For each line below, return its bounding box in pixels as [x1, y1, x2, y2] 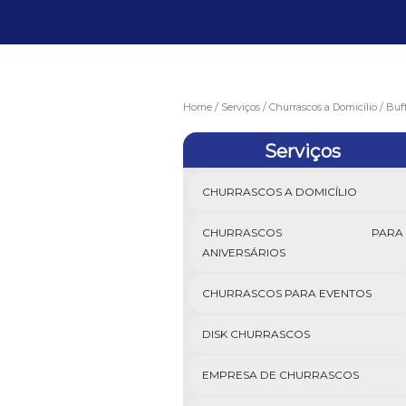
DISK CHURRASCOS [201, 326, 310, 341]
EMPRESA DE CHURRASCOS [201, 367, 359, 382]
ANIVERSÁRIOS [201, 245, 285, 259]
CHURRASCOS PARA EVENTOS [201, 285, 372, 300]
